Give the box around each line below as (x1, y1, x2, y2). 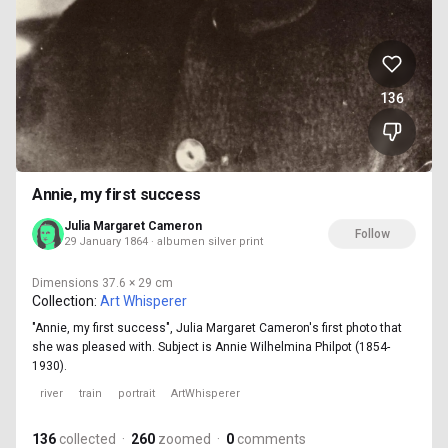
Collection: (32, 293, 97, 310)
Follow (354, 227, 390, 242)
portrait (118, 387, 155, 401)
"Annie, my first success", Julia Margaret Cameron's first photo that (32, 321, 402, 336)
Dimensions (32, 276, 99, 291)
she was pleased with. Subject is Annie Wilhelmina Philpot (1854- (32, 340, 390, 355)
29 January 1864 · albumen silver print (64, 235, 263, 249)
